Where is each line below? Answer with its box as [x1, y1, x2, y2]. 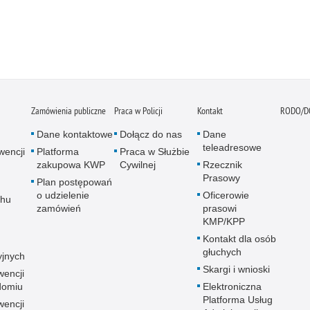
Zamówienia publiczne [31, 104, 106, 117]
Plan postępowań [37, 176, 112, 188]
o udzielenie [37, 189, 89, 201]
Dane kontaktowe [37, 128, 113, 140]
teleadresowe [203, 141, 262, 153]
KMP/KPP [203, 215, 245, 227]
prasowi [203, 202, 237, 214]
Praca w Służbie [120, 145, 190, 157]
